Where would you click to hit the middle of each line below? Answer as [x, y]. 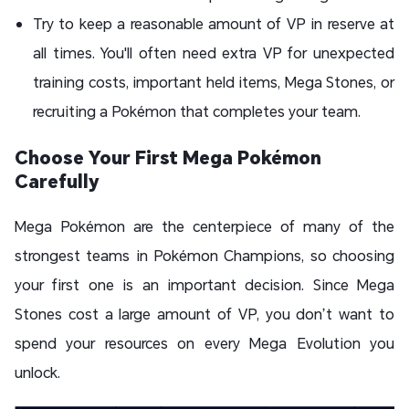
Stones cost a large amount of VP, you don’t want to [204, 314]
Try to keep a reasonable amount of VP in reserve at [214, 24]
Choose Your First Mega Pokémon [168, 157]
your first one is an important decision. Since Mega [204, 285]
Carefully [57, 181]
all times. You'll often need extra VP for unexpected [214, 53]
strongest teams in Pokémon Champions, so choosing [204, 256]
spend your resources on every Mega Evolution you [204, 343]
